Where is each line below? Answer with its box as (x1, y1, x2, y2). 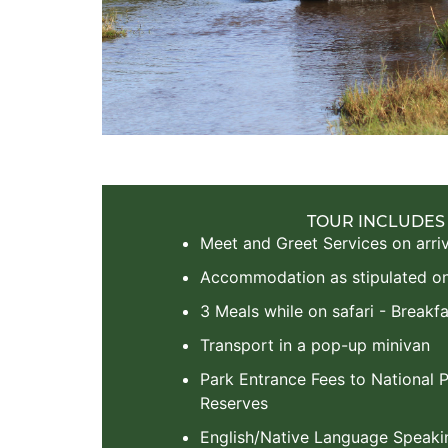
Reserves (200, 393, 268, 413)
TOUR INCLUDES (307, 215, 445, 231)
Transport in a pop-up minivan (200, 335, 430, 355)
